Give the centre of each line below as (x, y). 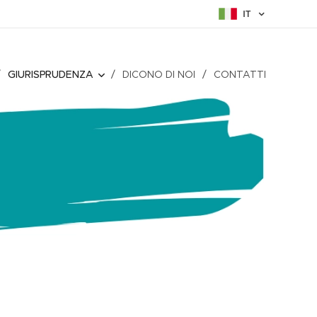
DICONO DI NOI (159, 74)
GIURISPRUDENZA (51, 74)
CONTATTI (240, 74)
